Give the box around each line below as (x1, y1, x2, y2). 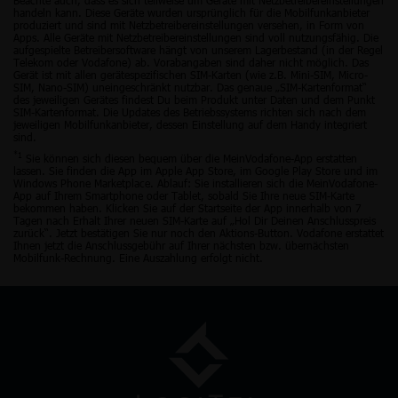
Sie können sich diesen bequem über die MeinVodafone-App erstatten (22, 150, 357, 165)
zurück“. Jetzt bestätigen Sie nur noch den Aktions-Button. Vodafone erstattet (13, 225, 384, 240)
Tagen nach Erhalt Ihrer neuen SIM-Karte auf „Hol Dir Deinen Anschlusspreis (13, 212, 376, 227)
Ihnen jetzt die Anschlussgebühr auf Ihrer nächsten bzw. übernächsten (13, 237, 349, 252)
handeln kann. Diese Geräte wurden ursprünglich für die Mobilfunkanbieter (13, 4, 370, 20)
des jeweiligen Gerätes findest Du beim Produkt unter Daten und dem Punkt (13, 92, 375, 107)
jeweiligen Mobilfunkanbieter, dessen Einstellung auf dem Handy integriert (13, 116, 367, 131)
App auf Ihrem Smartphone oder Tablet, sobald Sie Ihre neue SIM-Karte (13, 187, 354, 203)
